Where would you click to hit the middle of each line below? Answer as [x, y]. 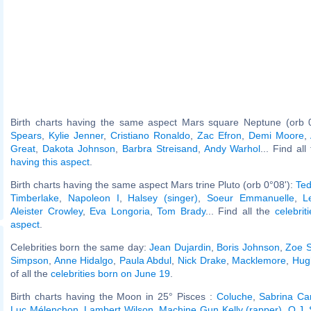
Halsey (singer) [163, 197]
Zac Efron [219, 135]
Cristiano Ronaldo [150, 135]
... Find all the [240, 211]
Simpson [30, 260]
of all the [31, 273]
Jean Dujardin [180, 247]
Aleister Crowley [47, 211]
